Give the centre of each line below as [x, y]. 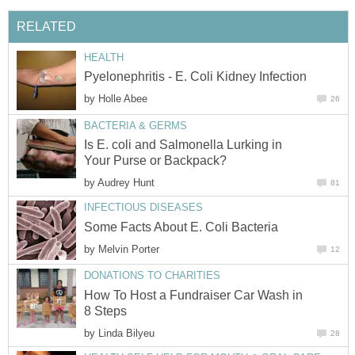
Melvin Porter [129, 249]
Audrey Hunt [126, 183]
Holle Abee [123, 99]
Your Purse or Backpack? [155, 161]
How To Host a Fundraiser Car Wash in [193, 295]
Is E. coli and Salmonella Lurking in [183, 145]
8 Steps [105, 311]
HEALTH [104, 58]
